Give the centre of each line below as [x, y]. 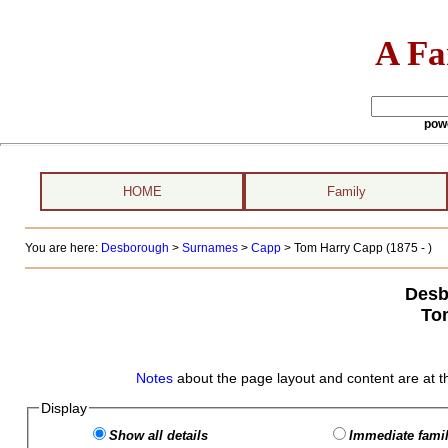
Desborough [134, 248]
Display [63, 408]
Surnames [209, 248]
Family [346, 191]
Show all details [158, 435]
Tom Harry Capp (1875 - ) [362, 248]
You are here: [62, 248]
